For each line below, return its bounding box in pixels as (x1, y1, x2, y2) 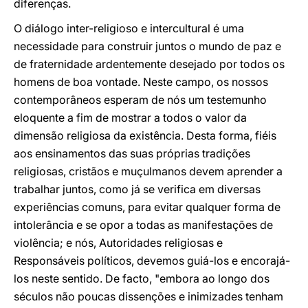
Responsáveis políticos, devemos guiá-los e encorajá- (14, 254, 290, 267)
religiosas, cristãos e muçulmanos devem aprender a (14, 164, 283, 178)
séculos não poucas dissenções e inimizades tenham (14, 289, 283, 303)
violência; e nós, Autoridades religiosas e (14, 236, 223, 250)
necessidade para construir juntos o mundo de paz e (14, 39, 281, 53)
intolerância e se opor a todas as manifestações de (14, 218, 273, 232)
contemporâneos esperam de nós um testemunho (14, 93, 267, 107)
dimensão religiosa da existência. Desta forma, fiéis (14, 129, 276, 142)
